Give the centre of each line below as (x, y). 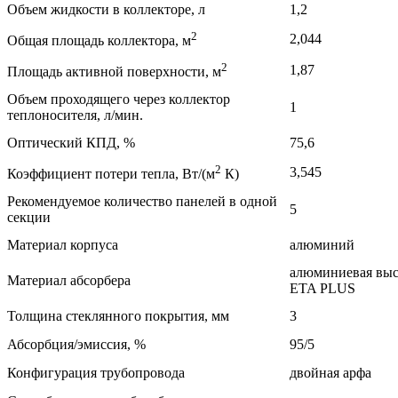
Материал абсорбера (69, 281)
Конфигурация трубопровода (96, 373)
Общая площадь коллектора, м (99, 41)
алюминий (322, 245)
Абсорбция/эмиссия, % (76, 345)
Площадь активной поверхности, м (114, 72)
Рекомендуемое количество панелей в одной (142, 202)
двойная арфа (330, 373)
